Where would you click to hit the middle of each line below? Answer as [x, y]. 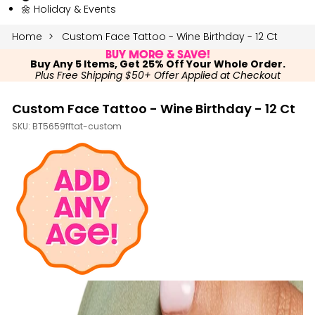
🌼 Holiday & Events [69, 9]
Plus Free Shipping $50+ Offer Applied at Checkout [157, 76]
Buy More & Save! [157, 54]
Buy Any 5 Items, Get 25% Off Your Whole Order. [157, 65]
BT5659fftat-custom [77, 127]
